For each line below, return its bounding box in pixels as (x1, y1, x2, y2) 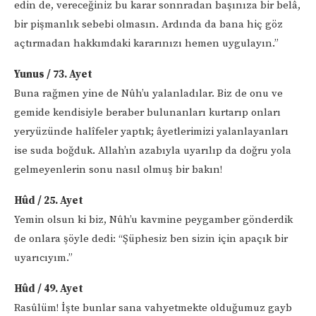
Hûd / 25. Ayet (14, 193, 83, 207)
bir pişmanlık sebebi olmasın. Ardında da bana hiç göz (14, 17, 283, 31)
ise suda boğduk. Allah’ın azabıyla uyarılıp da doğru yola (14, 143, 291, 157)
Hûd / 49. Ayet (14, 281, 83, 296)
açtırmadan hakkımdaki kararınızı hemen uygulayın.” (14, 36, 279, 50)
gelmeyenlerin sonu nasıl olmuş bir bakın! (14, 162, 222, 176)
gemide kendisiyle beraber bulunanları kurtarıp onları (14, 105, 281, 119)
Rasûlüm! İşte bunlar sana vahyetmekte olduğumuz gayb (14, 300, 292, 315)
